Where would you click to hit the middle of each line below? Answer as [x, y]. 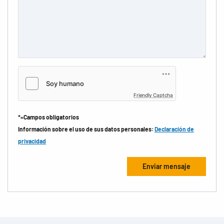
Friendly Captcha [153, 95]
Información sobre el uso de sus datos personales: [86, 129]
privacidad [32, 141]
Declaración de [174, 129]
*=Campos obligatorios [48, 117]
